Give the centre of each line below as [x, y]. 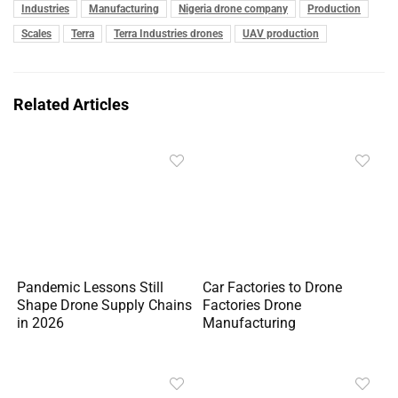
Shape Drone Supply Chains [105, 306]
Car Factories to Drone [273, 288]
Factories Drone [252, 306]
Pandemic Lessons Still [91, 288]
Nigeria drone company [233, 8]
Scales [36, 33]
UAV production [281, 33]
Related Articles [71, 104]
